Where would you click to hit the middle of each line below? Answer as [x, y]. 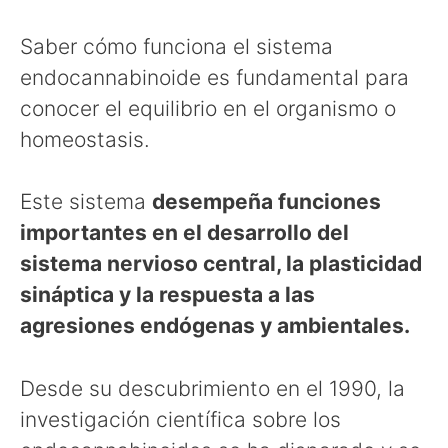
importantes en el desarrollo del [184, 232]
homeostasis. [85, 139]
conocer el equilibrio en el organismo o [208, 108]
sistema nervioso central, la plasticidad [221, 263]
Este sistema [86, 201]
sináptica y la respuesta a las [167, 294]
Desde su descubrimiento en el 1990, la [212, 388]
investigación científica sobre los [180, 419]
